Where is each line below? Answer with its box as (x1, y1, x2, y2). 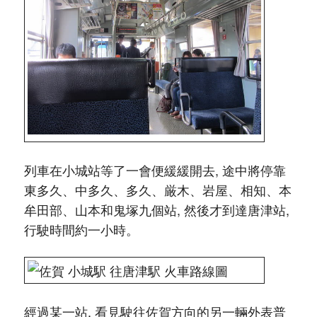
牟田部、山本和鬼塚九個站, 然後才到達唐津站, (23, 200, 289, 219)
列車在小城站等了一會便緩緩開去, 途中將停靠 (23, 161, 286, 179)
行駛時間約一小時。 (23, 220, 139, 238)
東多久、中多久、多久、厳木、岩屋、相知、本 (23, 180, 292, 199)
